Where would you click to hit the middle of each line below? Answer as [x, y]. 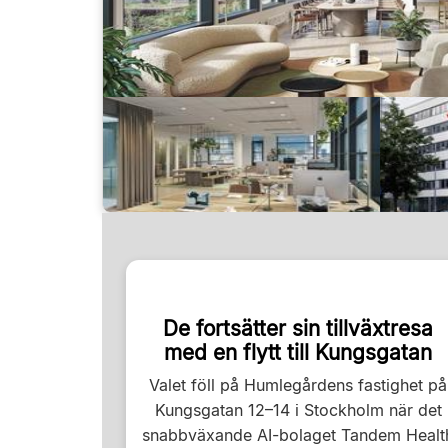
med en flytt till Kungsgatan [298, 352]
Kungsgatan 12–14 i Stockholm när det [298, 410]
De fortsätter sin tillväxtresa [298, 328]
